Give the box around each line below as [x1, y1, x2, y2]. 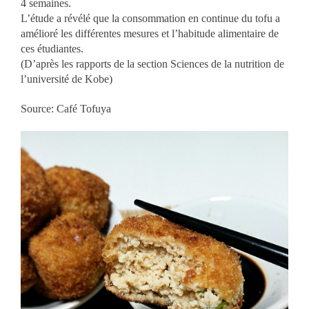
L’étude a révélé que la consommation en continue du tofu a [21, 12, 280, 25]
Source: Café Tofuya [21, 103, 111, 115]
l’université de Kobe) [21, 73, 112, 86]
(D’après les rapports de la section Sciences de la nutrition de [21, 58, 284, 70]
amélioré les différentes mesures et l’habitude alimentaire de [21, 28, 279, 40]
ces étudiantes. [21, 43, 83, 55]
